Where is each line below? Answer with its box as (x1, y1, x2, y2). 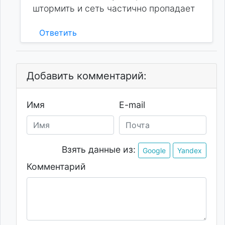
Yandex (177, 146, 202, 155)
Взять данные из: (62, 144, 136, 155)
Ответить (39, 28, 77, 38)
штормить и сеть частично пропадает (33, 3, 195, 14)
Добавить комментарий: (27, 70, 147, 82)
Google (143, 146, 166, 155)
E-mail (119, 99, 145, 110)
